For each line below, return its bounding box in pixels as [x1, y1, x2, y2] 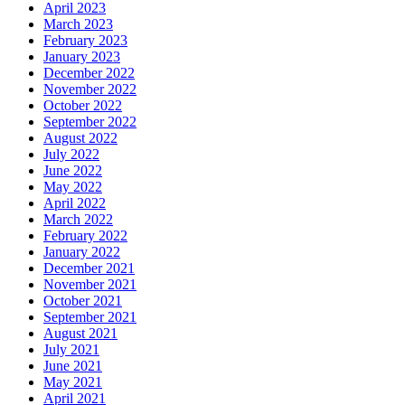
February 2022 [43, 227, 127, 243]
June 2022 [43, 162, 102, 178]
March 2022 [43, 211, 113, 227]
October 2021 [43, 292, 122, 308]
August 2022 [43, 129, 118, 146]
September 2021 [43, 308, 137, 325]
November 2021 [43, 276, 137, 292]
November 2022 [43, 80, 137, 97]
